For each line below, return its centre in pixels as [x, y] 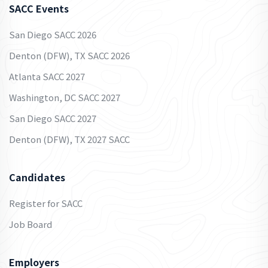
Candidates [37, 177]
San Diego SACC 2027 [53, 118]
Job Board [31, 224]
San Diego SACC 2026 [53, 34]
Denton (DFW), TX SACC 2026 [69, 55]
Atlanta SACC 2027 [47, 76]
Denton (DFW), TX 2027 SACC [69, 139]
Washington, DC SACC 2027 [65, 97]
